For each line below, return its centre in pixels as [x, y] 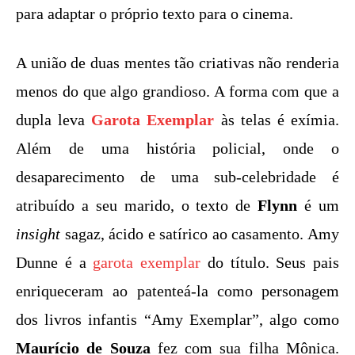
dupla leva [54, 119]
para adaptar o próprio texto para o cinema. [155, 13]
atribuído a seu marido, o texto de [137, 205]
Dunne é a [55, 262]
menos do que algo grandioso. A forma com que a [177, 91]
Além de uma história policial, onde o [177, 148]
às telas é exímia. [277, 119]
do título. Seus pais [270, 262]
